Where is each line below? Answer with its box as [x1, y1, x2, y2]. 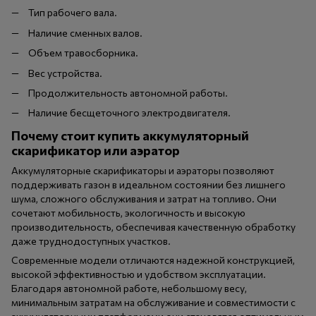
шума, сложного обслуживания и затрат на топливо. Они [11, 192, 276, 205]
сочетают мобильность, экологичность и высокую [11, 206, 245, 219]
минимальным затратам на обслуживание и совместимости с [11, 296, 296, 308]
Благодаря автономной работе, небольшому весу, [11, 281, 247, 294]
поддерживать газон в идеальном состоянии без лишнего [11, 178, 286, 190]
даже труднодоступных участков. [11, 234, 171, 247]
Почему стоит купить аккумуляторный [11, 127, 249, 143]
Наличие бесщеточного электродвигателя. [28, 107, 231, 119]
